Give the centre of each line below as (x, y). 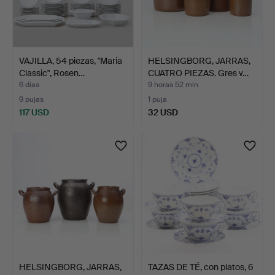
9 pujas (31, 99)
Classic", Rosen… (52, 73)
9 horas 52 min (173, 84)
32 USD (163, 112)
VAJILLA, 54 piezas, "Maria (71, 60)
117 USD (34, 112)
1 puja (157, 99)
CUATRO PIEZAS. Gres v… (198, 73)
